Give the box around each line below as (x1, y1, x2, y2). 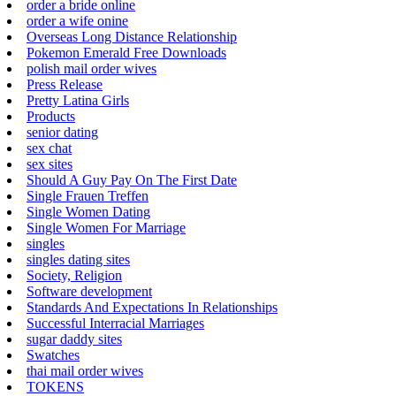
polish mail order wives (27, 60, 156, 76)
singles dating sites (27, 251, 130, 267)
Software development (27, 283, 152, 299)
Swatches (27, 346, 80, 362)
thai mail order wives (27, 362, 143, 378)
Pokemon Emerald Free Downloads (27, 44, 226, 60)
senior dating (27, 124, 98, 140)
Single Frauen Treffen (27, 187, 148, 203)
